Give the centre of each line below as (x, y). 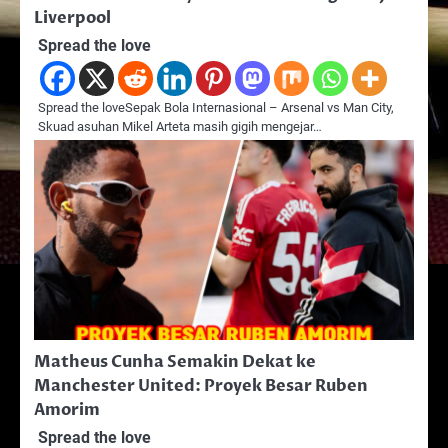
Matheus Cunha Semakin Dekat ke (175, 361)
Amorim (67, 409)
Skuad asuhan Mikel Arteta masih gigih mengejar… (180, 126)
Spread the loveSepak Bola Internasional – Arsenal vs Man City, (216, 107)
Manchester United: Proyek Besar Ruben (201, 385)
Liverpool (72, 17)
